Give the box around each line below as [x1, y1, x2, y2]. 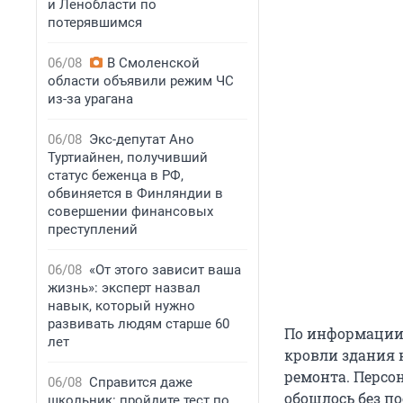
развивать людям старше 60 [48, 316, 229, 332]
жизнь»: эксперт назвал [48, 280, 201, 296]
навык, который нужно [48, 298, 195, 314]
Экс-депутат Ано [89, 131, 194, 148]
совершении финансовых [48, 203, 213, 219]
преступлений [48, 221, 138, 237]
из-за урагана [48, 91, 133, 107]
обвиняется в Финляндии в [48, 185, 223, 201]
